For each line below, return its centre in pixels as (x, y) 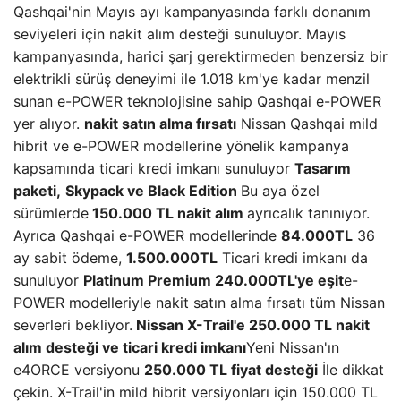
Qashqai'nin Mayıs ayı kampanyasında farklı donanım (192, 12)
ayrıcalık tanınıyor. (308, 213)
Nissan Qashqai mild (307, 124)
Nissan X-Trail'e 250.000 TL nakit (253, 325)
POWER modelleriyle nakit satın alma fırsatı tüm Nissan (199, 303)
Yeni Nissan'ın (293, 347)
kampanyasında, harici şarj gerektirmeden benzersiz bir (200, 56)
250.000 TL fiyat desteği (231, 370)
